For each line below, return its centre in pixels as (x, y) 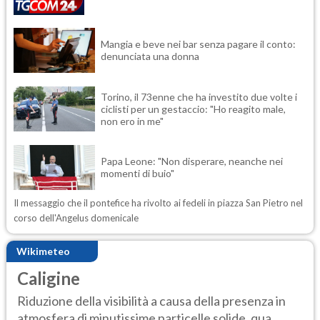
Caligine (49, 278)
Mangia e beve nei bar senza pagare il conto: (198, 44)
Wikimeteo (43, 251)
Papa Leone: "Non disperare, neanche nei (192, 161)
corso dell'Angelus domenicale (76, 217)
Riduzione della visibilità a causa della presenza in (151, 301)
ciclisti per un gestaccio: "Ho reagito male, (193, 109)
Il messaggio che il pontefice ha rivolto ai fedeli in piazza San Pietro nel (158, 202)
